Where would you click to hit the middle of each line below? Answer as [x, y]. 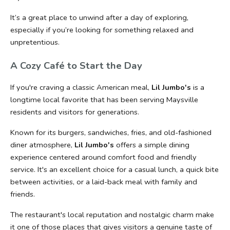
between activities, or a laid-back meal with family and [104, 182]
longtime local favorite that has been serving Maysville [104, 100]
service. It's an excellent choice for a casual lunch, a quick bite [114, 170]
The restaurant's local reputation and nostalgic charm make [112, 215]
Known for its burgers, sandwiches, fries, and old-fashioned [111, 133]
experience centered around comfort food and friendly [103, 157]
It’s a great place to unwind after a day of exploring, [99, 18]
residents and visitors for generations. [75, 112]
